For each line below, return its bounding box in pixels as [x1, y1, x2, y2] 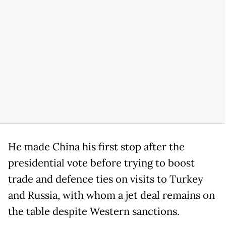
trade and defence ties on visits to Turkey [8, 173, 203, 186]
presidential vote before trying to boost [8, 156, 195, 170]
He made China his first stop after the [8, 140, 185, 154]
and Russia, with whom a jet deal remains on [8, 189, 215, 202]
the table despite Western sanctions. [8, 205, 180, 218]
